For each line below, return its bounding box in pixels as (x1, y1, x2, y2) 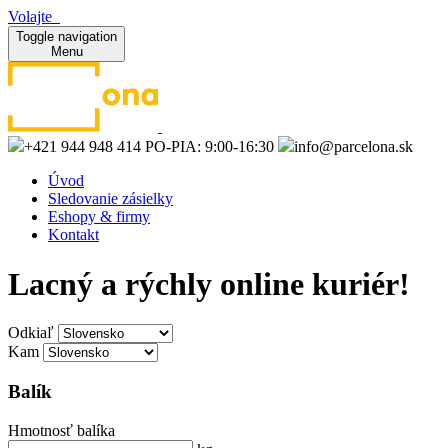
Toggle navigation (16, 29, 117, 44)
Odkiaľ (8, 324, 54, 342)
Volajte (8, 8, 52, 25)
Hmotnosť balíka (8, 421, 115, 439)
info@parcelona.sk (294, 138, 413, 156)
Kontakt (48, 226, 99, 244)
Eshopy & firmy (48, 208, 150, 226)
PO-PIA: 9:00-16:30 (145, 138, 274, 156)
